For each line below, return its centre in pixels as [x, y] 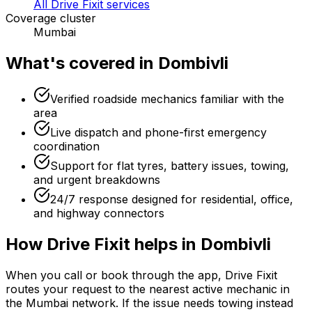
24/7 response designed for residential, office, [172, 200]
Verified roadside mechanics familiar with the [167, 99]
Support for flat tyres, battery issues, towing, [170, 166]
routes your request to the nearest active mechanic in [148, 289]
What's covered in [82, 63]
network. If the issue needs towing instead [181, 303]
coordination [67, 147]
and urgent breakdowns [97, 180]
